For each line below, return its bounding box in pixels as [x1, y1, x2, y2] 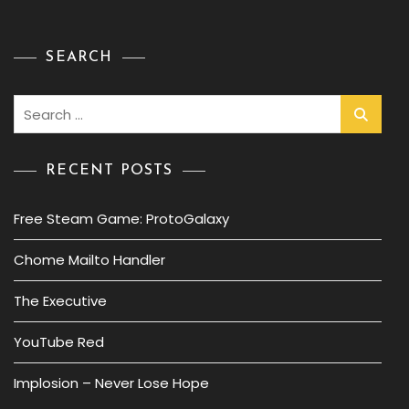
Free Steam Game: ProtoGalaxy [14, 209, 229, 228]
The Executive [14, 291, 107, 310]
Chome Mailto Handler [14, 250, 165, 269]
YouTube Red [14, 332, 104, 351]
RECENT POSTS [46, 163, 173, 178]
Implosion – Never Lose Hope [14, 373, 209, 393]
